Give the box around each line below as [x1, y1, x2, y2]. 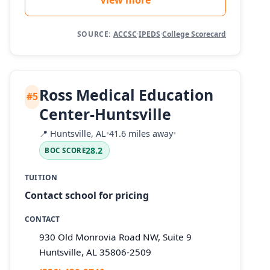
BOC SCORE [45, 146, 86, 155]
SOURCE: [77, 28, 111, 39]
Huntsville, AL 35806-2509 [39, 245, 151, 258]
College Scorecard [162, 28, 226, 39]
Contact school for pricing [25, 189, 149, 202]
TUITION [25, 172, 58, 183]
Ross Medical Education [39, 84, 214, 105]
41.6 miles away [109, 128, 174, 140]
